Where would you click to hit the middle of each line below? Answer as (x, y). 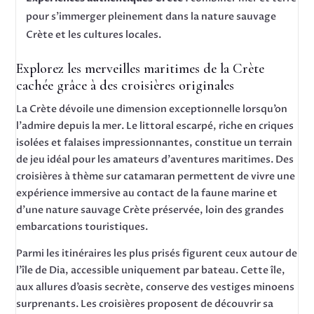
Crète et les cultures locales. (94, 35)
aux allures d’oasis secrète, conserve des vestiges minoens (156, 287)
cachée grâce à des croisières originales (125, 86)
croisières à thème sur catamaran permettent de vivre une (156, 176)
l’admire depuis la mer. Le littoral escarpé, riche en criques (155, 126)
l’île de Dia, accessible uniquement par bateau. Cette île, (151, 270)
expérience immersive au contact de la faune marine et (147, 193)
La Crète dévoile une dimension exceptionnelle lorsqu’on (152, 109)
